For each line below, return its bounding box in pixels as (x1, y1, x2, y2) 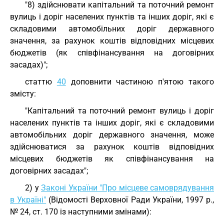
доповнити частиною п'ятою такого (65, 77, 214, 86)
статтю (25, 77, 57, 86)
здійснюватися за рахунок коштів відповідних (10, 142, 214, 151)
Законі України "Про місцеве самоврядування (41, 183, 214, 192)
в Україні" (10, 195, 46, 204)
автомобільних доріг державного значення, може (10, 130, 214, 139)
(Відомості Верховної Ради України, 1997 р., (46, 195, 214, 204)
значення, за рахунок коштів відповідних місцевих (10, 36, 214, 45)
